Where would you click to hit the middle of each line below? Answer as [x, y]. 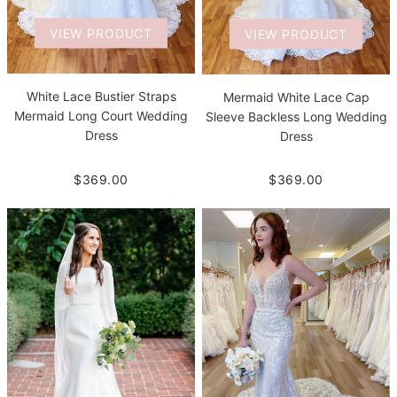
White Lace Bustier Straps [101, 97]
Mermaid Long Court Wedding [101, 116]
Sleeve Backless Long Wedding [296, 116]
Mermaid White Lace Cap [296, 97]
